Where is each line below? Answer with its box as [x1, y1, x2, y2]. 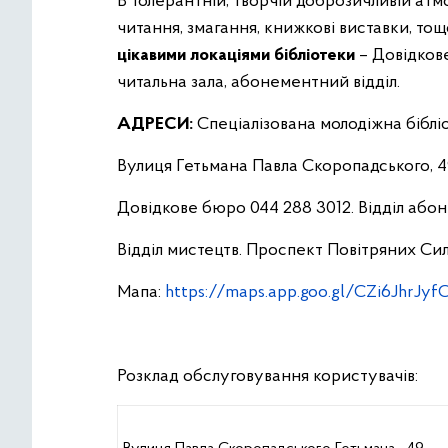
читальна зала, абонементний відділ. [117, 73, 400, 92]
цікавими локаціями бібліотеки [117, 46, 355, 65]
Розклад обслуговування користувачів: [117, 367, 418, 386]
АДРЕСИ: [117, 115, 193, 134]
